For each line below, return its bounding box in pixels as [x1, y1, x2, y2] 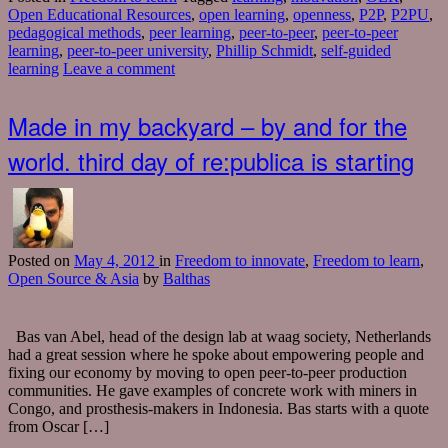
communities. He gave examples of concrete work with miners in [8, 382, 417, 400]
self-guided [321, 42, 391, 60]
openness [293, 6, 351, 24]
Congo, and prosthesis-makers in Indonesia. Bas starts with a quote [8, 400, 429, 418]
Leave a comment [63, 60, 175, 78]
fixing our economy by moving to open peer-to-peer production [8, 364, 407, 382]
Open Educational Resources [8, 6, 191, 24]
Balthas [163, 270, 210, 288]
